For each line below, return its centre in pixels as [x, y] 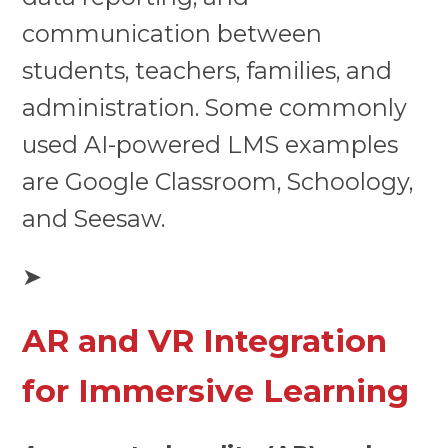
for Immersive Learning [216, 390]
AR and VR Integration [205, 340]
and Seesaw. [94, 219]
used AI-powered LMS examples [210, 145]
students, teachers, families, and [207, 71]
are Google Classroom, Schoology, [218, 182]
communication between [172, 34]
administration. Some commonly [215, 108]
